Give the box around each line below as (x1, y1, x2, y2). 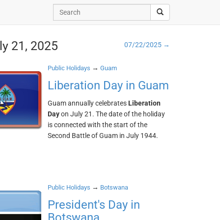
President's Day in (48, 198, 140, 212)
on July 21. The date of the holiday (59, 110, 165, 118)
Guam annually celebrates (48, 99, 129, 107)
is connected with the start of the (48, 121, 148, 129)
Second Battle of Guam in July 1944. (48, 132, 159, 139)
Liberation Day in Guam (48, 79, 169, 92)
